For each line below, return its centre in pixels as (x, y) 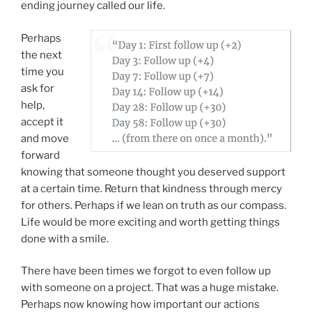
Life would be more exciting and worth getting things (150, 222)
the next (41, 55)
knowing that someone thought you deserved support (153, 172)
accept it (42, 122)
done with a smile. (65, 239)
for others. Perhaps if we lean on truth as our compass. (154, 205)
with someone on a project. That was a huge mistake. (150, 288)
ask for (38, 88)
